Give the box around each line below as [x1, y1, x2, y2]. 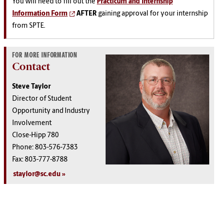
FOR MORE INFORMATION [12, 51, 77, 60]
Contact [12, 60, 50, 73]
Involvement [12, 120, 52, 127]
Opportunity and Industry [12, 108, 90, 115]
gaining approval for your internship [97, 10, 208, 18]
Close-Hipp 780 [12, 132, 59, 140]
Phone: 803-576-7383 [12, 144, 78, 152]
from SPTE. [12, 22, 45, 30]
